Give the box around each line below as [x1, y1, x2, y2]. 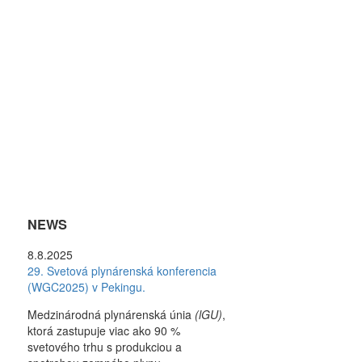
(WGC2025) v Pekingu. [27, 279, 145, 296]
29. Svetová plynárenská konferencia [27, 263, 217, 280]
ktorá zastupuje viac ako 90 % [27, 322, 180, 339]
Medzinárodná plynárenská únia [27, 306, 195, 323]
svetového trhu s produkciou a [27, 339, 182, 356]
